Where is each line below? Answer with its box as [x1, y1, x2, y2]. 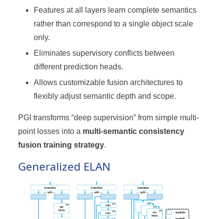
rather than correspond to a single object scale [34, 20, 194, 28]
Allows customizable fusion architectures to [34, 78, 183, 87]
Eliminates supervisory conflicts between [34, 49, 175, 58]
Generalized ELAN [18, 159, 111, 175]
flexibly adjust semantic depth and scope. [34, 92, 176, 101]
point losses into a [18, 127, 83, 136]
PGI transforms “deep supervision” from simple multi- [18, 113, 199, 122]
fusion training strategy [18, 141, 105, 150]
